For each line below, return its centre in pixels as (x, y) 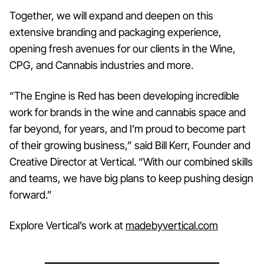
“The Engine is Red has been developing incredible (124, 96)
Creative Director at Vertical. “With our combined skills (131, 162)
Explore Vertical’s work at (67, 226)
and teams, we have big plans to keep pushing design (131, 179)
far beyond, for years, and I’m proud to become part (128, 129)
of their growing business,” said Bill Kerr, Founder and (130, 146)
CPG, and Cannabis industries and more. (101, 65)
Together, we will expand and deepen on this (111, 16)
